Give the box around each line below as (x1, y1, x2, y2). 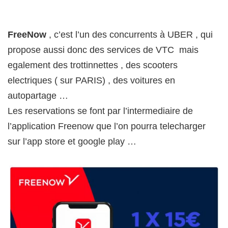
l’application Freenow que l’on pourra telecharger (8, 121, 206, 132)
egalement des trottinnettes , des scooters (8, 60, 178, 71)
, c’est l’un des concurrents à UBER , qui (46, 30, 213, 40)
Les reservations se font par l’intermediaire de (8, 106, 193, 117)
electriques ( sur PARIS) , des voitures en (8, 75, 175, 86)
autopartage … (8, 91, 68, 101)
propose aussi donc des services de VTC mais (8, 45, 198, 55)
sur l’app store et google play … (8, 136, 136, 147)
